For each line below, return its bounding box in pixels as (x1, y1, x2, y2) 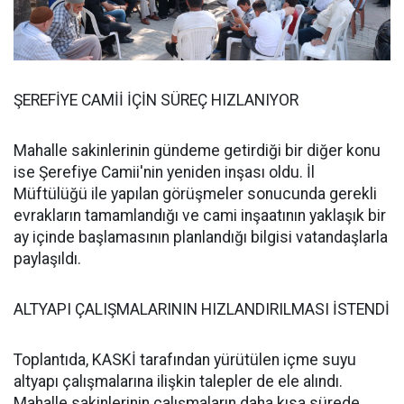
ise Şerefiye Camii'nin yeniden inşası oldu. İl (14, 163, 315, 181)
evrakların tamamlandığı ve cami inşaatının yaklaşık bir (14, 207, 386, 225)
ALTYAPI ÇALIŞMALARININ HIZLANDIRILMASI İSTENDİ (14, 300, 390, 318)
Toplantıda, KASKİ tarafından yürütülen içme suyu (14, 351, 356, 369)
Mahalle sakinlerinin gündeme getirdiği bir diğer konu (14, 142, 381, 160)
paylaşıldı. (14, 250, 81, 268)
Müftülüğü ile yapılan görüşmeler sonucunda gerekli (14, 185, 377, 203)
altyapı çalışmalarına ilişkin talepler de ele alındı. (14, 372, 343, 390)
